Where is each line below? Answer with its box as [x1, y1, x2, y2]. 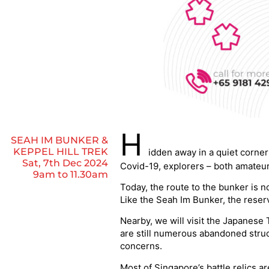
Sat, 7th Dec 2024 [22, 157, 108, 169]
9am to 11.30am [32, 168, 108, 180]
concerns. [119, 240, 162, 252]
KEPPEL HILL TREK [13, 145, 108, 157]
